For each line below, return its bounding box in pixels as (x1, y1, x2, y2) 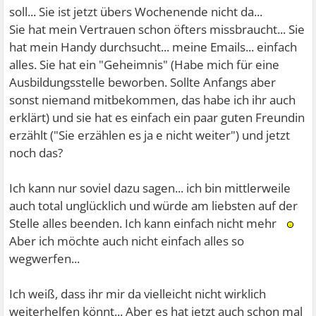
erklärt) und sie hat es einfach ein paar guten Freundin (9, 109, 305, 126)
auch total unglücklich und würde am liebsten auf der (9, 197, 298, 214)
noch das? (9, 145, 63, 162)
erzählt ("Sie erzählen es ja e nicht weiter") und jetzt (9, 127, 291, 144)
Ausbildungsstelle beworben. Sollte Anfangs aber (9, 74, 276, 91)
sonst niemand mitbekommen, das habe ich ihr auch (9, 92, 296, 109)
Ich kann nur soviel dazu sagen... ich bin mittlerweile (9, 180, 291, 197)
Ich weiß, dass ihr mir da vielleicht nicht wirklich (9, 286, 267, 303)
